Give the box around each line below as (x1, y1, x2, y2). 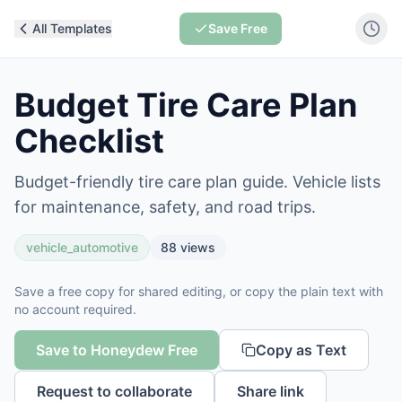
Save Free (207, 21, 267, 36)
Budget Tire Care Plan (14, 85, 357, 125)
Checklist (14, 121, 164, 161)
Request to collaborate (37, 382, 192, 400)
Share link (237, 382, 304, 400)
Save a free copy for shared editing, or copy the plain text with (14, 284, 383, 299)
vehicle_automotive (26, 240, 138, 255)
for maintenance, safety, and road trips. (14, 197, 316, 216)
